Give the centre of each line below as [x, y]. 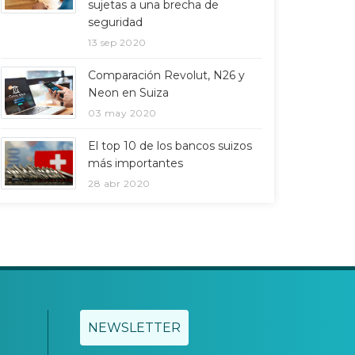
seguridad [115, 22]
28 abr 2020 [119, 183]
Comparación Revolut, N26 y [166, 75]
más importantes [136, 163]
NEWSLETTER [134, 328]
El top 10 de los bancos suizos [170, 146]
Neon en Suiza [128, 93]
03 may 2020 [122, 113]
